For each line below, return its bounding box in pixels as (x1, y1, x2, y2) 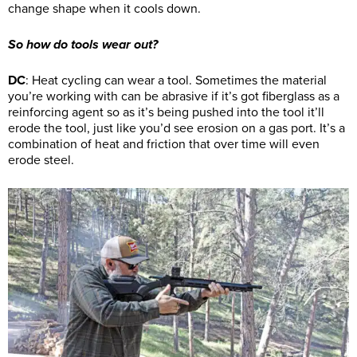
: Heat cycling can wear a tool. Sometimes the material (25, 72, 327, 88)
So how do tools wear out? (8, 36, 158, 53)
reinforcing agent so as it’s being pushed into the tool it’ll (8, 104, 324, 120)
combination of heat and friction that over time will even (8, 135, 320, 152)
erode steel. (8, 151, 74, 168)
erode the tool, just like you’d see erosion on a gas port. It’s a (8, 120, 345, 136)
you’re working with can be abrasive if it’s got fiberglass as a (8, 88, 339, 104)
